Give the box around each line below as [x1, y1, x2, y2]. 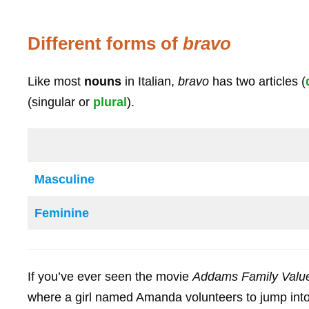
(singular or [28, 94, 93, 109]
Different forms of [28, 32, 183, 54]
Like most [28, 74, 84, 88]
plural [93, 94, 127, 109]
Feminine [34, 206, 89, 221]
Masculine [34, 172, 94, 187]
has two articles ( [209, 74, 306, 88]
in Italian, [121, 74, 178, 88]
